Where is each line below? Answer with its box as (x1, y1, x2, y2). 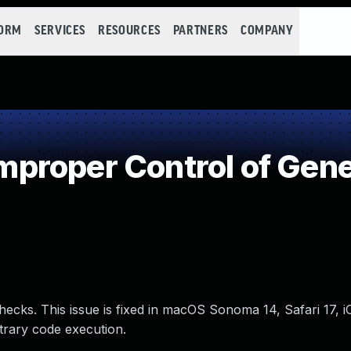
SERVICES (34, 24, 86, 38)
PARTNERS (172, 24, 228, 38)
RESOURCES (98, 24, 161, 38)
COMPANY (240, 24, 294, 38)
